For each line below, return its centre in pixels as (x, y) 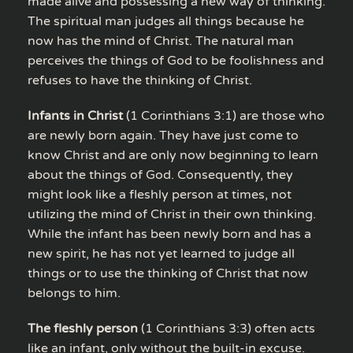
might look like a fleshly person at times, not (160, 194)
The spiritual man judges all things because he (166, 21)
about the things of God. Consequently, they (160, 175)
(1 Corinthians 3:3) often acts (227, 328)
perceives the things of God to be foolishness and (176, 60)
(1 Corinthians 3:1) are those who (224, 115)
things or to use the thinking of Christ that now (168, 273)
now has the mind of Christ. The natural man (161, 41)
